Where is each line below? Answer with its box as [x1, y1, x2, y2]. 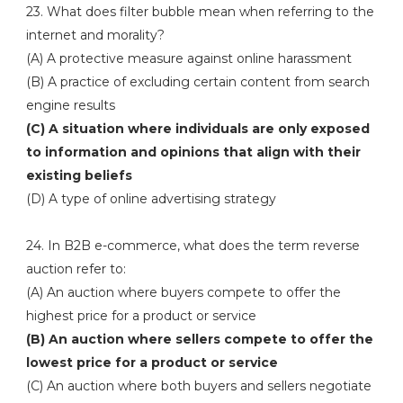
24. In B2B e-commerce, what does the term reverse [25, 237, 360, 254]
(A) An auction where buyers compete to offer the [25, 284, 341, 300]
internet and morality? [25, 27, 165, 43]
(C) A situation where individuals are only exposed [25, 121, 370, 137]
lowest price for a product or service [25, 354, 278, 371]
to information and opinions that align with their [25, 144, 361, 160]
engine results [25, 97, 115, 113]
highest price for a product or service [25, 308, 256, 324]
